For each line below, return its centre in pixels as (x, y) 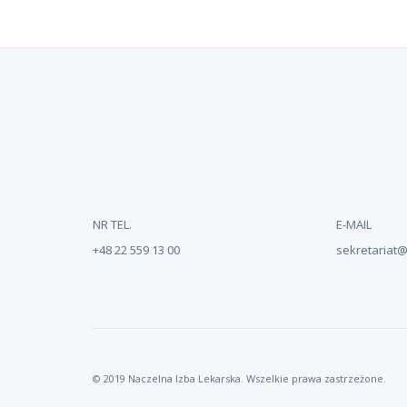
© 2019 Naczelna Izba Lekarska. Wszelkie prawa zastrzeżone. (239, 378)
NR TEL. (112, 224)
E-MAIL (354, 224)
